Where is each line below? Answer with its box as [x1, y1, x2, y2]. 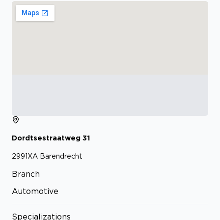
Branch [12, 169, 40, 178]
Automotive [12, 186, 58, 195]
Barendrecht [40, 152, 82, 160]
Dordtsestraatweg [12, 134, 81, 142]
